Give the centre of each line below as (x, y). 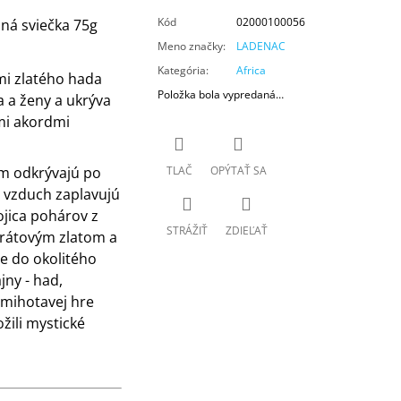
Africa (251, 71)
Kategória (181, 71)
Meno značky (190, 47)
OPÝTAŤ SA (238, 170)
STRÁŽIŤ (187, 230)
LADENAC (260, 47)
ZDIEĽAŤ (246, 230)
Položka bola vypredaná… (220, 95)
